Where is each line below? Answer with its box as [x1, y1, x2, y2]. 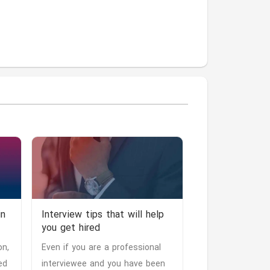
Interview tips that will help [42, 208, 164, 222]
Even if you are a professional [42, 242, 161, 254]
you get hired [42, 221, 100, 236]
